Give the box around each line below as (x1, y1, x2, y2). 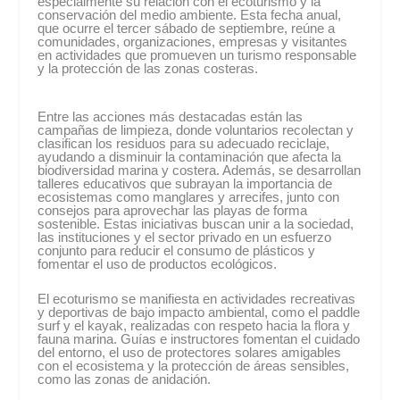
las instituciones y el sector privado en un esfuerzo (37, 229, 332, 245)
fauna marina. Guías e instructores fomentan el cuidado (37, 331, 361, 346)
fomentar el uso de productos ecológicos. (37, 256, 278, 271)
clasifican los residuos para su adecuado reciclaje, (37, 136, 330, 151)
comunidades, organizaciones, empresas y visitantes (37, 34, 348, 49)
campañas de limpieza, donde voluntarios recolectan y (37, 122, 354, 137)
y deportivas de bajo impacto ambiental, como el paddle (37, 304, 361, 320)
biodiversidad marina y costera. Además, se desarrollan (37, 162, 362, 178)
